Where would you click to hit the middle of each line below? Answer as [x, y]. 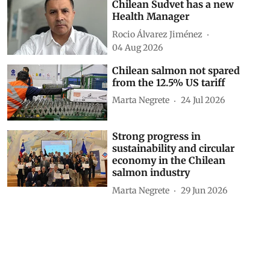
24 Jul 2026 [203, 100]
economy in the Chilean [169, 161]
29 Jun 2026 [204, 190]
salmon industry [151, 173]
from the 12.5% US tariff [169, 82]
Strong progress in [157, 137]
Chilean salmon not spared [176, 70]
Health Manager [151, 17]
